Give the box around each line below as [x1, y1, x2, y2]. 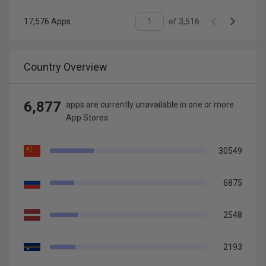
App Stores [66, 113, 108, 122]
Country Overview [24, 61, 107, 73]
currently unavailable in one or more [99, 100, 234, 109]
